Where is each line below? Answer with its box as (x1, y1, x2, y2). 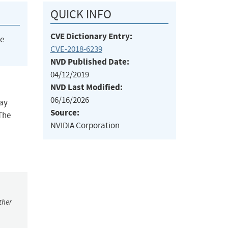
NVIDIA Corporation (50, 120, 120, 131)
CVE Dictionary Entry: (50, 31, 132, 43)
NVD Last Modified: (50, 81, 123, 94)
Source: (50, 107, 79, 119)
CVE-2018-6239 (50, 44, 102, 55)
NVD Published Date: (50, 56, 129, 68)
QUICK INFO (50, 7, 111, 22)
